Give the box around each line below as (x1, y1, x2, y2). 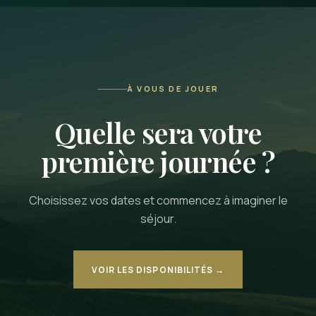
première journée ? (41, 142, 275, 180)
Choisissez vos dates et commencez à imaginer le (28, 193, 288, 208)
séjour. (140, 211, 176, 226)
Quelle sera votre (54, 114, 262, 151)
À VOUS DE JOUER (126, 83, 219, 94)
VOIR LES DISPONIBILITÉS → (91, 263, 225, 276)
